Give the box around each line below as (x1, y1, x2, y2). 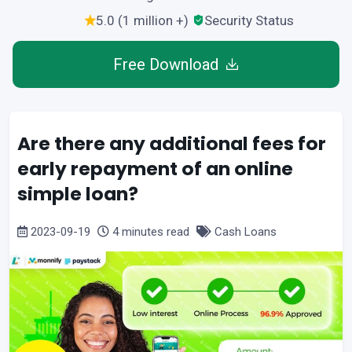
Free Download (113, 54, 219, 74)
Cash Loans (211, 224, 277, 239)
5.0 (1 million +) (96, 12, 189, 28)
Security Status (204, 12, 294, 28)
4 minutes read (109, 224, 192, 239)
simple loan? (17, 180, 138, 207)
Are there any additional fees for (17, 130, 326, 156)
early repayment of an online (17, 155, 293, 181)
